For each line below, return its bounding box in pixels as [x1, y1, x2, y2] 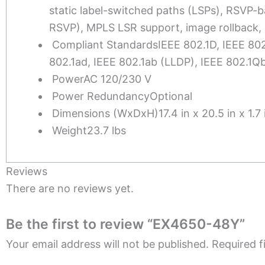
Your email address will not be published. [6, 238, 209, 251]
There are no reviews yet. [6, 182, 134, 195]
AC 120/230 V [83, 72, 151, 85]
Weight [52, 124, 87, 137]
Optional [150, 89, 192, 102]
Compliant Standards [52, 38, 158, 51]
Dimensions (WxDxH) [52, 106, 159, 119]
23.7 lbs [87, 124, 126, 137]
